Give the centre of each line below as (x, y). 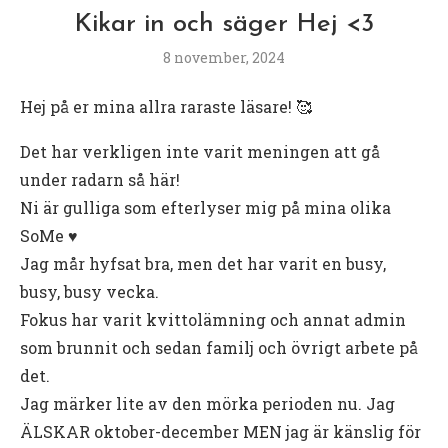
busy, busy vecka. (89, 291)
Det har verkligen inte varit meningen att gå (200, 151)
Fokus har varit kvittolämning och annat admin (213, 319)
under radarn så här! (100, 179)
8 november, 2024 (224, 57)
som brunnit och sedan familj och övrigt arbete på (219, 347)
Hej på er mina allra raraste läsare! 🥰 (166, 106)
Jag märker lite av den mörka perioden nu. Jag (207, 403)
